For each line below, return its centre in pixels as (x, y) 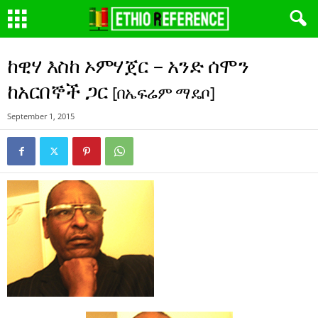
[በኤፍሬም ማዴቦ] (164, 93)
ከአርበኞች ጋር (60, 91)
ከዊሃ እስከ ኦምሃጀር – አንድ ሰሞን (128, 65)
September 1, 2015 (41, 116)
